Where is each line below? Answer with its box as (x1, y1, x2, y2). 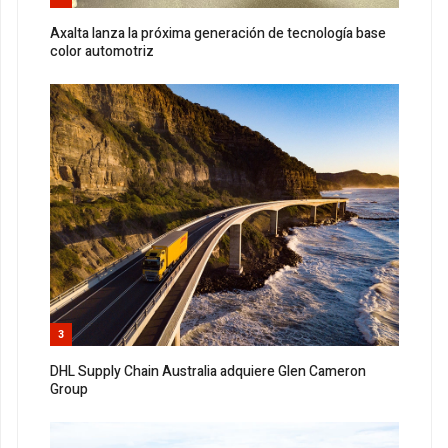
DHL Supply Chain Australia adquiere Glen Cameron (50, 361, 366, 383)
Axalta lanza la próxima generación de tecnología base (50, 23, 386, 45)
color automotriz (50, 41, 154, 63)
